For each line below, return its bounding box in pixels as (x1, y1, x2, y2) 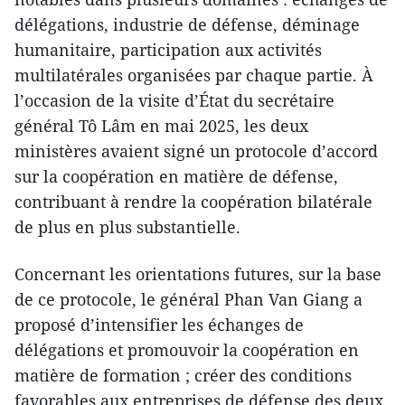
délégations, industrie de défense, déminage (14, 13, 360, 35)
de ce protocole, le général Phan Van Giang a (14, 287, 363, 310)
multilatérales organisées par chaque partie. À (14, 63, 373, 86)
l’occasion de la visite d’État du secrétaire (14, 89, 334, 111)
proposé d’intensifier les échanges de (14, 313, 304, 335)
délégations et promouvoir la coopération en (14, 338, 359, 361)
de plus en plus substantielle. (14, 215, 240, 238)
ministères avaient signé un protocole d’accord (14, 139, 378, 162)
